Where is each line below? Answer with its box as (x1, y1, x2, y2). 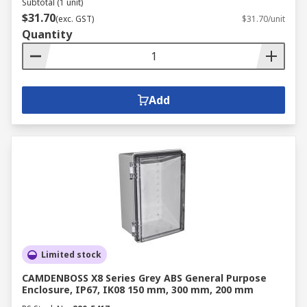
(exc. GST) (56, 13, 94, 25)
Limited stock (41, 249, 101, 260)
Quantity (22, 27, 72, 42)
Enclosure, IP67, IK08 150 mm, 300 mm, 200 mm (22, 283, 254, 296)
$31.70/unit (242, 13, 285, 25)
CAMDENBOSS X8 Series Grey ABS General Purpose (22, 271, 267, 284)
